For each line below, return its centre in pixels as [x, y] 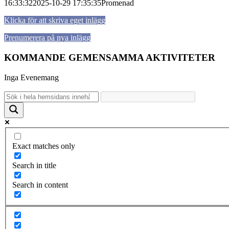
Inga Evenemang [31, 77]
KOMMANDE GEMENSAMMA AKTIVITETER [110, 57]
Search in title [34, 165]
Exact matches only [44, 146]
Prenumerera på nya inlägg [47, 38]
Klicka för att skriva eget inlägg [55, 20]
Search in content [40, 185]
